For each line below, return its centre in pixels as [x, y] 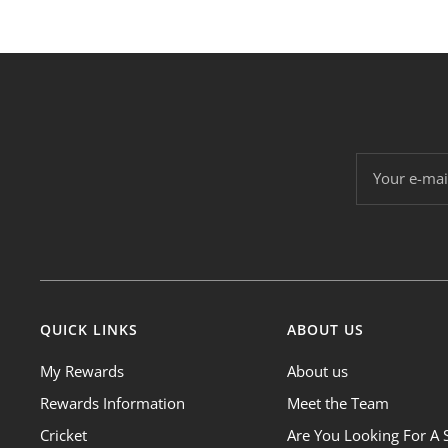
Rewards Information [112, 402]
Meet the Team [337, 402]
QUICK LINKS [89, 329]
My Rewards [82, 370]
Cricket [63, 434]
